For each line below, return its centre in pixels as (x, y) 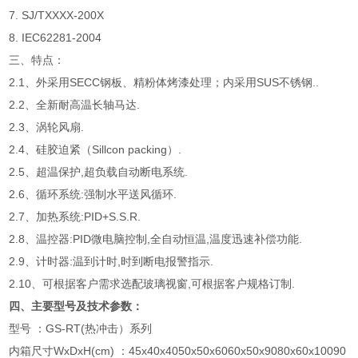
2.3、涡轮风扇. (47, 127)
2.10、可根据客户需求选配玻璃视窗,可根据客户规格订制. (152, 284)
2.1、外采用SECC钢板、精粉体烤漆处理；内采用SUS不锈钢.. (164, 82)
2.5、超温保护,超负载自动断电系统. (99, 172)
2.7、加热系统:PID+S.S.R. (75, 217)
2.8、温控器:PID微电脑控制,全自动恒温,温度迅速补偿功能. (156, 239)
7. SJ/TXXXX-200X (57, 15)
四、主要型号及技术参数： (76, 306)
